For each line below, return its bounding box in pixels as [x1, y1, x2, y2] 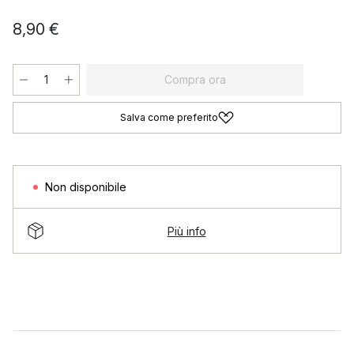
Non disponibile [45, 180, 126, 194]
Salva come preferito [120, 111, 218, 123]
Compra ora [164, 73, 226, 86]
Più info [167, 224, 206, 238]
